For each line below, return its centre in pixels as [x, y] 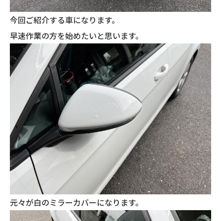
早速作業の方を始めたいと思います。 [76, 36]
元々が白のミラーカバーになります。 [76, 202]
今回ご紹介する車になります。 [65, 20]
